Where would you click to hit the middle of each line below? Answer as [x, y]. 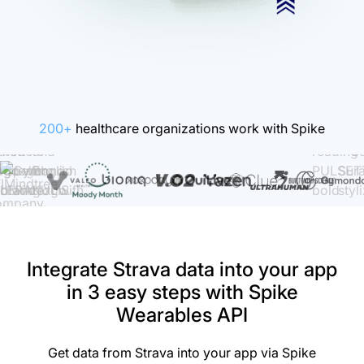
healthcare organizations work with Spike [199, 129]
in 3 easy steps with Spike [182, 292]
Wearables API [182, 315]
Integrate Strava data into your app [182, 270]
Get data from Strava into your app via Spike [182, 353]
